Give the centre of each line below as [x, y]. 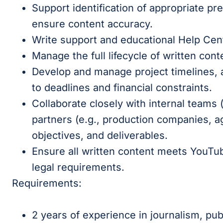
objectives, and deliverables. [100, 135]
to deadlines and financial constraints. [122, 88]
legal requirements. [78, 167]
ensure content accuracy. [92, 24]
